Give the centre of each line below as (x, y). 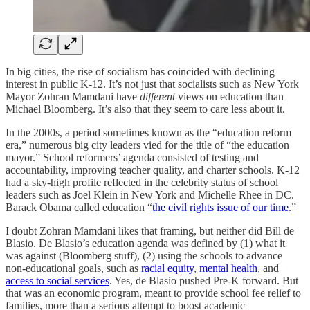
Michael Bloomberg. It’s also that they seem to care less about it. (145, 109)
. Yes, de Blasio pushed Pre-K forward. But (204, 280)
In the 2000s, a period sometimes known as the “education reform (148, 132)
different (157, 96)
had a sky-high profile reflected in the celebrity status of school (142, 182)
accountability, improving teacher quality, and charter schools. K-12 (153, 170)
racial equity (167, 268)
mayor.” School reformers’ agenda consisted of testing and (132, 157)
